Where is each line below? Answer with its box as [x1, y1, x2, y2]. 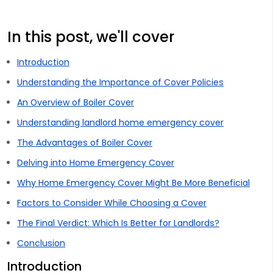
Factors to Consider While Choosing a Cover [17, 196, 207, 209]
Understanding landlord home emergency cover [17, 116, 224, 129]
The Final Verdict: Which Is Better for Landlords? [17, 216, 219, 229]
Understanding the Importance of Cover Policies [17, 76, 224, 88]
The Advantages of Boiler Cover [17, 136, 152, 149]
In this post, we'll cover [7, 26, 174, 47]
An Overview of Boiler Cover [17, 96, 134, 108]
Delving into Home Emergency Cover [17, 156, 174, 169]
